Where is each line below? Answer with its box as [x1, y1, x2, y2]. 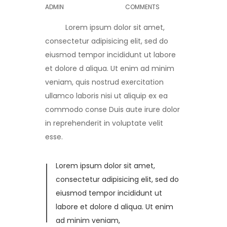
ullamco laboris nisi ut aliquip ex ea [45, 91, 168, 101]
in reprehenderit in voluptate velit [45, 118, 163, 129]
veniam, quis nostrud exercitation [45, 77, 164, 88]
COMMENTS [125, 3, 160, 12]
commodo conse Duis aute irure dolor [45, 104, 180, 115]
